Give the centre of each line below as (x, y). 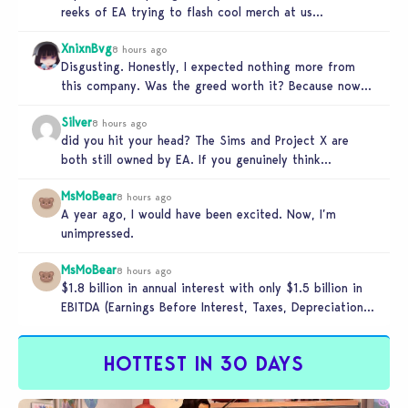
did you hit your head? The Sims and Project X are (205, 140)
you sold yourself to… (123, 104)
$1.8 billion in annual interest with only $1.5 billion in (212, 287)
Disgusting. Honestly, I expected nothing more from (208, 66)
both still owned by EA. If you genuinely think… (196, 159)
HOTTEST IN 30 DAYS (204, 363)
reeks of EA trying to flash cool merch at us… (192, 11)
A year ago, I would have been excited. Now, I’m (199, 214)
